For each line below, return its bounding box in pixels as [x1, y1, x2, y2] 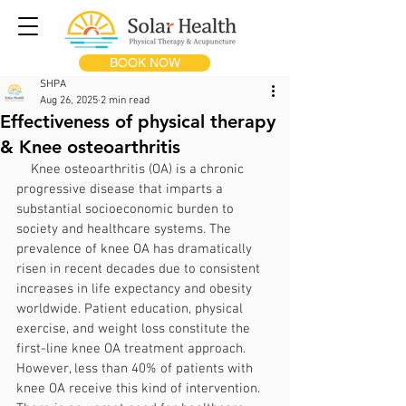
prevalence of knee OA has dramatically [16, 241, 256, 257]
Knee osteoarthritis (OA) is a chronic [16, 161, 247, 178]
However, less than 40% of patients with [16, 361, 256, 377]
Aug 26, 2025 [40, 94, 98, 107]
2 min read [101, 94, 150, 107]
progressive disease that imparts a [16, 181, 227, 198]
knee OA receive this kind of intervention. [16, 381, 264, 397]
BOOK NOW [109, 55, 180, 70]
